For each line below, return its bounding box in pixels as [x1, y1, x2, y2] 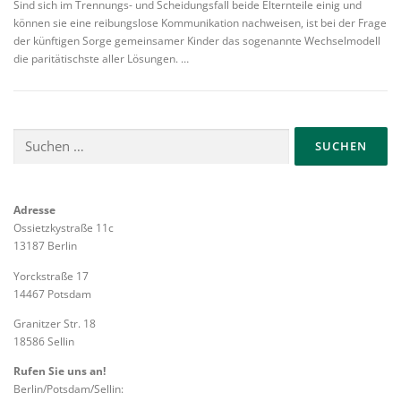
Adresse [13, 202, 55, 218]
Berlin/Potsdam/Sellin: [13, 380, 124, 397]
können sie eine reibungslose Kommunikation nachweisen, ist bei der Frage [13, 15, 387, 31]
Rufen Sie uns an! [13, 363, 106, 379]
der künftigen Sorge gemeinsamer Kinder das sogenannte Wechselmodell [13, 33, 380, 49]
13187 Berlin [13, 238, 77, 254]
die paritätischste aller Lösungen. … [13, 51, 189, 67]
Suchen [13, 128, 49, 144]
